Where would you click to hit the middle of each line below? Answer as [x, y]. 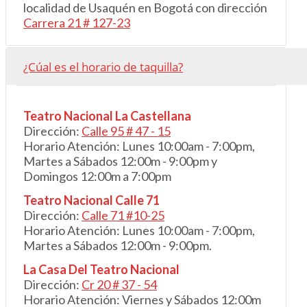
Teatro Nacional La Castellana [107, 116]
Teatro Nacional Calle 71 [91, 200]
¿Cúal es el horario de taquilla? [103, 67]
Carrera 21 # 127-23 [77, 23]
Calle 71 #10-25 [123, 216]
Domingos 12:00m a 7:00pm [97, 176]
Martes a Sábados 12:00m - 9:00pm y [120, 161]
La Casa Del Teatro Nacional [101, 270]
